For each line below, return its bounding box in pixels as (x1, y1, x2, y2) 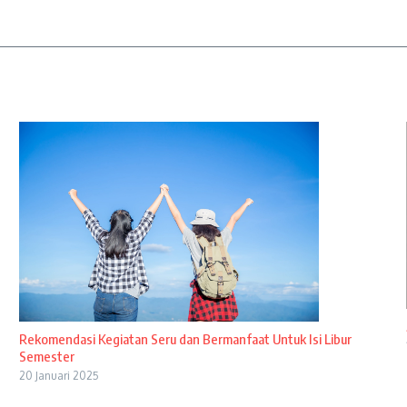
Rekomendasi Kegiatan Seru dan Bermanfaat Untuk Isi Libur (18, 330, 352, 347)
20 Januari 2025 (18, 368, 99, 382)
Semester (18, 347, 74, 364)
